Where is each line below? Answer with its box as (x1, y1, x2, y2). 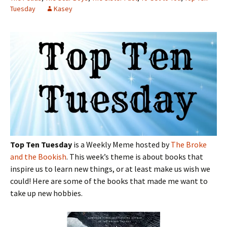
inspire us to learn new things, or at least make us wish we (10, 164, 210, 174)
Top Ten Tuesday (10, 139, 72, 150)
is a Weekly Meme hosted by (72, 139, 171, 150)
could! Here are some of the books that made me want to (10, 176, 208, 186)
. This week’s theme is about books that (66, 152, 203, 162)
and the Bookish (10, 152, 66, 162)
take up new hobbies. (10, 188, 83, 199)
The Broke (171, 139, 207, 150)
